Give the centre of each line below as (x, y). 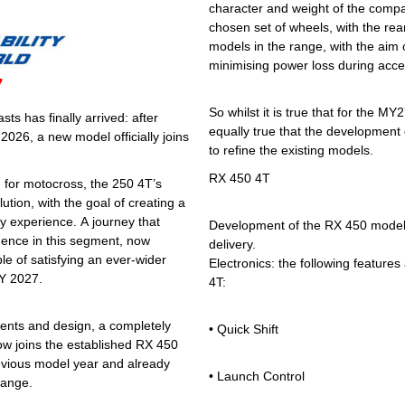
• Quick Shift (244, 330)
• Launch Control (257, 377)
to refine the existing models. (291, 151)
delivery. (232, 245)
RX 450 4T (240, 179)
